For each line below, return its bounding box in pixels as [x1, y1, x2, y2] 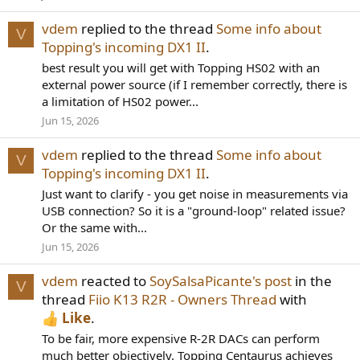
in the [292, 271, 332, 290]
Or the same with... [42, 219, 147, 235]
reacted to [78, 271, 149, 290]
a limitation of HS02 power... [42, 93, 198, 109]
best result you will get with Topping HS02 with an [42, 59, 320, 76]
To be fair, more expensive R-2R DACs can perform [42, 329, 320, 346]
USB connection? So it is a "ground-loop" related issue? [42, 202, 346, 219]
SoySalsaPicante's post [149, 271, 292, 290]
